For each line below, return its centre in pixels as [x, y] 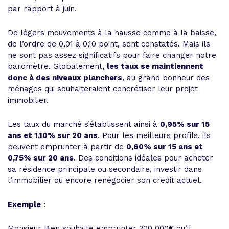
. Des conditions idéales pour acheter [143, 158]
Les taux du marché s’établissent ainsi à [84, 124]
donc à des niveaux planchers [65, 78]
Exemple [24, 204]
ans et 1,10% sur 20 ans [53, 135]
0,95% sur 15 [185, 124]
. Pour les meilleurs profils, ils [154, 135]
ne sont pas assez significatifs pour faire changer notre [112, 55]
